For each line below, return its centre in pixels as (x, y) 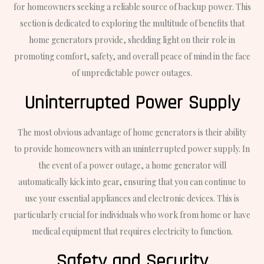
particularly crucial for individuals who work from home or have (132, 215)
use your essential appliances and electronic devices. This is (132, 199)
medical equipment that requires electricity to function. (132, 232)
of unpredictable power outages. (132, 73)
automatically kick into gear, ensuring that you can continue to (132, 182)
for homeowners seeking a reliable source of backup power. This (132, 7)
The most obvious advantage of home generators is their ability (132, 133)
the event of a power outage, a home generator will (132, 166)
